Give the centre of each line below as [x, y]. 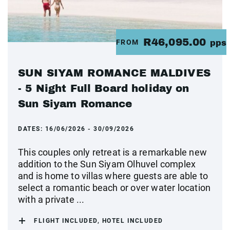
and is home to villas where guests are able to [113, 176]
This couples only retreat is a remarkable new [113, 152]
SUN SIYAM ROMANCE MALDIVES [114, 73]
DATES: [32, 129]
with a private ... [51, 199]
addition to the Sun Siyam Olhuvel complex [107, 164]
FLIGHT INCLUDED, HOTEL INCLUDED [99, 221]
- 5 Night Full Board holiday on [104, 88]
